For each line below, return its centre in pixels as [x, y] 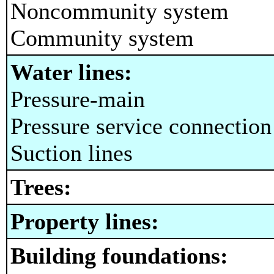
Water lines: [71, 72]
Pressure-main [78, 99]
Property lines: [85, 221]
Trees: [41, 187]
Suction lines [72, 153]
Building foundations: [119, 255]
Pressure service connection [141, 126]
